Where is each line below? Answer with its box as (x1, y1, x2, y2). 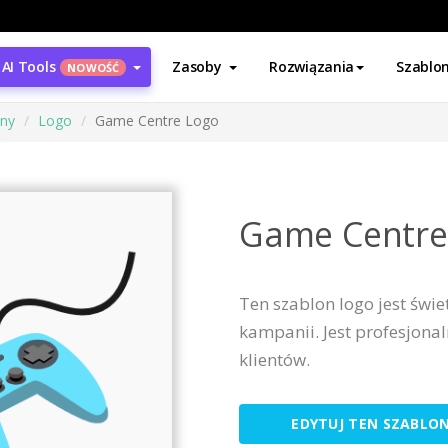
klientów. (239, 348, 310, 371)
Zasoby (172, 57, 222, 76)
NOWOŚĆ (67, 60, 120, 75)
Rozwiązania (269, 57, 355, 76)
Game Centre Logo (95, 111, 219, 130)
